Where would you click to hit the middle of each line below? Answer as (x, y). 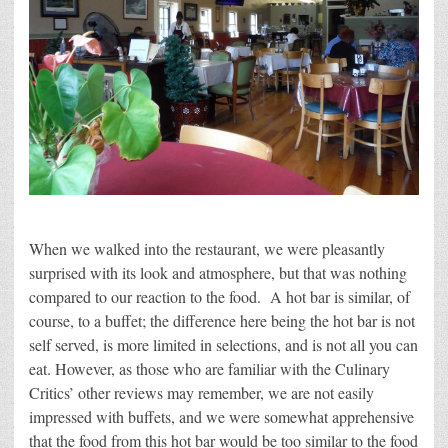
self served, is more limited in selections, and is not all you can (223, 345)
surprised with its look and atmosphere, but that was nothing (218, 273)
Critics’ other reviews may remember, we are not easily (201, 393)
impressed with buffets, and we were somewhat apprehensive (221, 417)
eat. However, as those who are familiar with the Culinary (209, 369)
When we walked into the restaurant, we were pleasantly (207, 249)
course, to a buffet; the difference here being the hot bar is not (222, 321)
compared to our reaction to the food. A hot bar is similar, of (219, 297)
